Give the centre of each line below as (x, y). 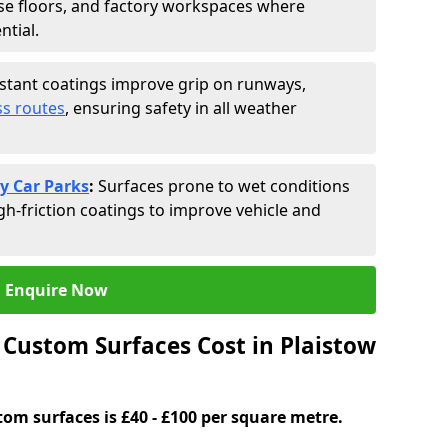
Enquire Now (56, 290)
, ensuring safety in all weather (181, 108)
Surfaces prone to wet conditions (224, 186)
